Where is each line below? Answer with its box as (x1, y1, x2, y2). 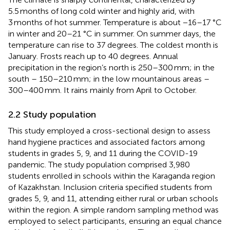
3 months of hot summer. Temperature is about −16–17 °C (8, 17, 222, 27)
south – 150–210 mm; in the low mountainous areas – (8, 73, 209, 84)
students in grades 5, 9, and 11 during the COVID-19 (8, 148, 198, 158)
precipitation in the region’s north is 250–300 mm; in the (8, 62, 215, 72)
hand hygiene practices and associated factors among (8, 137, 205, 147)
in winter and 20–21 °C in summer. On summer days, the (8, 28, 216, 39)
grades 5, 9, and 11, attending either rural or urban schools (8, 193, 218, 203)
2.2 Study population (8, 108, 96, 120)
